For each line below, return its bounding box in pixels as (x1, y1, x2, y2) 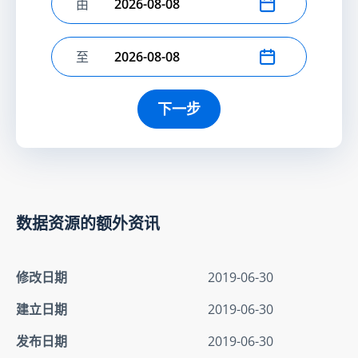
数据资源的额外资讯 (16, 212, 160, 235)
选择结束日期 (75, 56, 152, 74)
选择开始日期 (75, 3, 152, 22)
